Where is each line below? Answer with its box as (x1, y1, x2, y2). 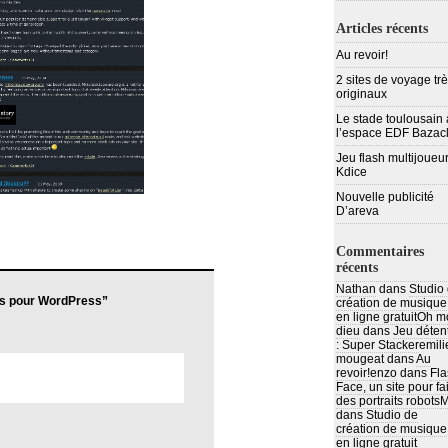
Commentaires (336, 244, 424, 259)
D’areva (336, 204, 379, 218)
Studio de (366, 408, 418, 422)
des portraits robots (336, 394, 440, 408)
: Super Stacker (336, 338, 419, 352)
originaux (336, 87, 387, 101)
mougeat (336, 352, 384, 366)
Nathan (336, 282, 376, 296)
